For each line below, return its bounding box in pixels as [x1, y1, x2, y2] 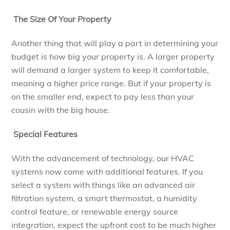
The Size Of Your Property [13, 14, 112, 25]
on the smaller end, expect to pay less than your [11, 91, 195, 102]
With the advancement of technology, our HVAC [11, 152, 195, 163]
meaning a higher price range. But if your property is [11, 78, 212, 88]
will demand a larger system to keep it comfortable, [11, 64, 209, 75]
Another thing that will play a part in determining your [11, 37, 219, 48]
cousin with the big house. [11, 104, 110, 115]
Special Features [13, 128, 78, 139]
